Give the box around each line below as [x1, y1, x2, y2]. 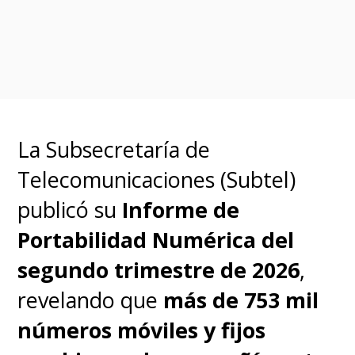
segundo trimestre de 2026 [17, 254, 300, 284]
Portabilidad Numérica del [17, 224, 295, 254]
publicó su [17, 194, 123, 224]
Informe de [122, 194, 240, 224]
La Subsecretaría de [17, 134, 211, 164]
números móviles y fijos [17, 315, 266, 345]
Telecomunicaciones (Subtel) [17, 164, 296, 194]
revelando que [17, 284, 164, 315]
